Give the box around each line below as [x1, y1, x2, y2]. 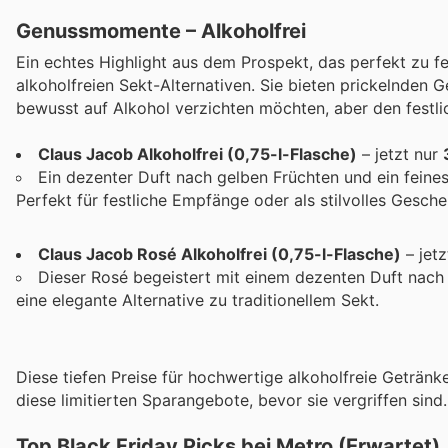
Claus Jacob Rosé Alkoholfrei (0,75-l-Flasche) [38, 243, 401, 264]
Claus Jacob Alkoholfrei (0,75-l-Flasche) [38, 143, 357, 164]
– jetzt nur [357, 143, 443, 164]
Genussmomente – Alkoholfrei [16, 18, 306, 43]
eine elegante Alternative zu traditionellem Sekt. [16, 289, 379, 310]
